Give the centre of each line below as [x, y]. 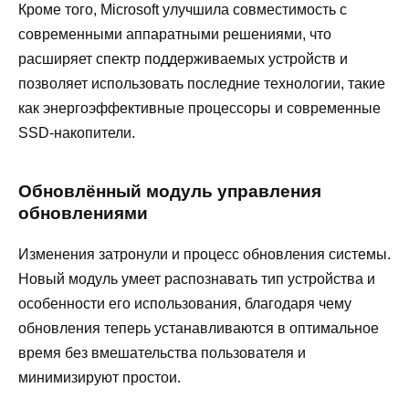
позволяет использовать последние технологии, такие [202, 84]
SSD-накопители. [77, 133]
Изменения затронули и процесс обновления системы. [204, 254]
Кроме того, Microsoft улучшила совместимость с [183, 10]
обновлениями [83, 213]
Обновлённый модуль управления [170, 191]
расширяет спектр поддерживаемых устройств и [183, 59]
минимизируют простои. [100, 377]
